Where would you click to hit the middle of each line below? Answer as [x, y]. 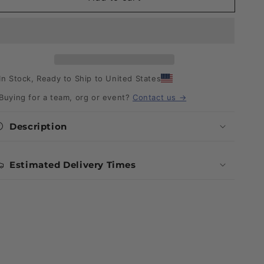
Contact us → [159, 97]
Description [38, 126]
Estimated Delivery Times [73, 164]
